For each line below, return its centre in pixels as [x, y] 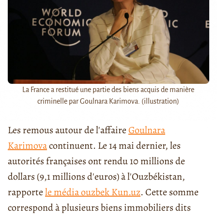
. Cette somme [170, 192]
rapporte [26, 192]
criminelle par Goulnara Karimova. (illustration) [108, 101]
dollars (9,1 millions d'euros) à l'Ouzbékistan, [96, 176]
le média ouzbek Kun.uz [93, 192]
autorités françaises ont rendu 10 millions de [96, 161]
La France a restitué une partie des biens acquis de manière [108, 89]
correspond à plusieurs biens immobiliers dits [99, 207]
